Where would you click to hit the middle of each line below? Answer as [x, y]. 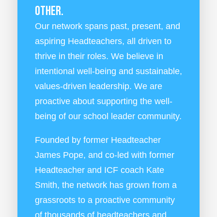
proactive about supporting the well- [104, 101]
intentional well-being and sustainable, [108, 71]
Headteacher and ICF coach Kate [100, 170]
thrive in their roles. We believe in [99, 56]
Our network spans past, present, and [108, 26]
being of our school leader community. [108, 116]
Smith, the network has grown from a [106, 185]
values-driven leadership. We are [99, 86]
